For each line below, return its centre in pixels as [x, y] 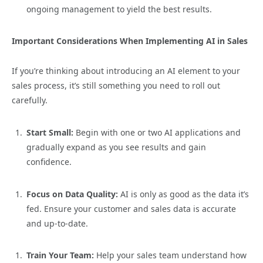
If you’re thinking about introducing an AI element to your [126, 71]
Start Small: [50, 132]
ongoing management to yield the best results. [119, 9]
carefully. [30, 100]
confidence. [49, 161]
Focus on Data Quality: [72, 194]
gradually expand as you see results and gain [116, 147]
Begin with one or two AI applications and [157, 132]
